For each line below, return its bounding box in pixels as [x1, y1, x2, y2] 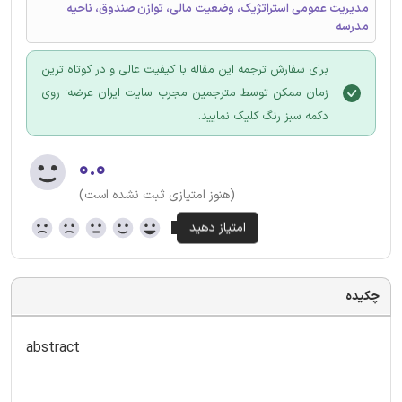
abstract [26, 336, 80, 359]
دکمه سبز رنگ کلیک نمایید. [198, 107, 328, 126]
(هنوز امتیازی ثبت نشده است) [79, 185, 235, 205]
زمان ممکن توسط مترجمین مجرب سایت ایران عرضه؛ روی [41, 83, 328, 102]
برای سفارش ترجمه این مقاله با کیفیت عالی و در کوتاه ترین [41, 60, 328, 79]
